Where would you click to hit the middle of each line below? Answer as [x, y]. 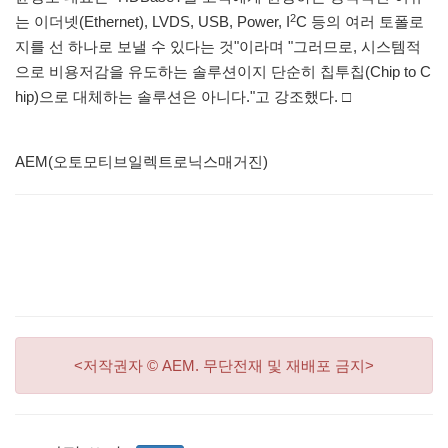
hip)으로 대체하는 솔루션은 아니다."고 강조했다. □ [183, 97]
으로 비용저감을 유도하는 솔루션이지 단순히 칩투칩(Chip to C [223, 72]
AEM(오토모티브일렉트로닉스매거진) [141, 162]
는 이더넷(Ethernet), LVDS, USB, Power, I [152, 22]
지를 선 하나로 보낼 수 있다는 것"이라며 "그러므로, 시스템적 [218, 47]
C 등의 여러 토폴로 [360, 22]
